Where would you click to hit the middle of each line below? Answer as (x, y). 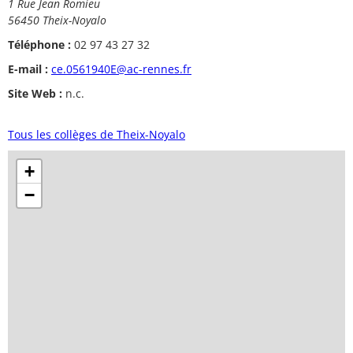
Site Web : (35, 93)
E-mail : (28, 69)
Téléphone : (39, 44)
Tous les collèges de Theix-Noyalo (97, 134)
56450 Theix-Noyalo (57, 20)
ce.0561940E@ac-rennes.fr (121, 69)
